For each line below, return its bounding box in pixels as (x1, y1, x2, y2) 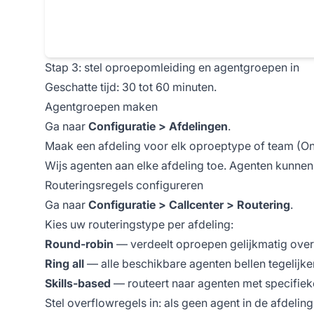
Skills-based (45, 275, 111, 290)
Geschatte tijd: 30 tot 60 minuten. (45, 79, 217, 94)
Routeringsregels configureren (45, 177, 203, 192)
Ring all (45, 256, 84, 271)
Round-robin (45, 236, 114, 251)
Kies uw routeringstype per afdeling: (45, 217, 233, 231)
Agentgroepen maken (45, 99, 158, 114)
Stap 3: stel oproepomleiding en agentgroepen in (45, 60, 299, 74)
